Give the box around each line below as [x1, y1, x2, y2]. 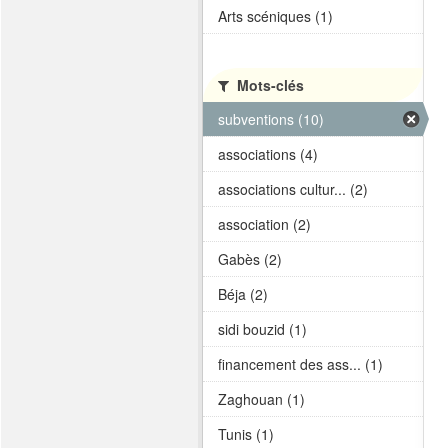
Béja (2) [218, 284, 268, 304]
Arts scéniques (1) [218, 6, 333, 26]
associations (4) [218, 144, 318, 164]
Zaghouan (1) [218, 389, 305, 409]
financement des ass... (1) [218, 354, 383, 374]
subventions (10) [218, 109, 324, 129]
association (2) [218, 214, 311, 234]
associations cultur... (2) [218, 179, 368, 199]
